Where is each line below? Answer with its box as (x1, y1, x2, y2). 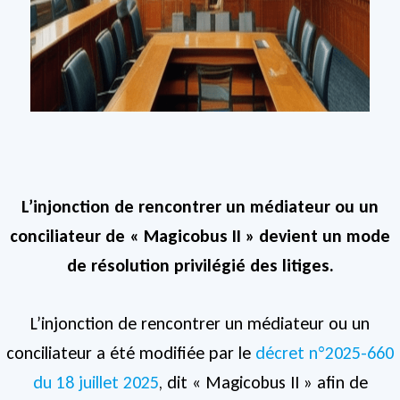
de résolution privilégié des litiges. (66, 254, 334, 277)
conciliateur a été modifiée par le (6, 342, 255, 364)
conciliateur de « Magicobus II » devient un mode (10, 225, 390, 247)
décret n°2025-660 (255, 342, 394, 364)
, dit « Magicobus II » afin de (158, 371, 368, 394)
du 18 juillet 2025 (32, 371, 159, 394)
